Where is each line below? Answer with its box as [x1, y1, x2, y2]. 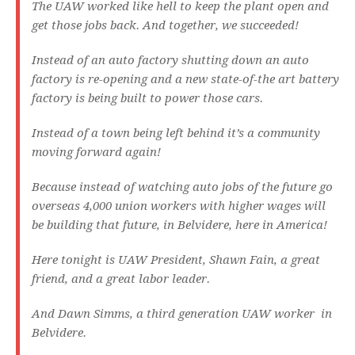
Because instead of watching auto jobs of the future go [32, 180, 333, 195]
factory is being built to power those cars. [32, 91, 266, 106]
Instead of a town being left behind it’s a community [32, 126, 320, 141]
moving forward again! [32, 145, 164, 160]
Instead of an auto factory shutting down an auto [32, 53, 309, 68]
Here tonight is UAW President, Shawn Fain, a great [32, 253, 320, 268]
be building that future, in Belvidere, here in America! [32, 218, 330, 233]
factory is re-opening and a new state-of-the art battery [32, 72, 339, 87]
